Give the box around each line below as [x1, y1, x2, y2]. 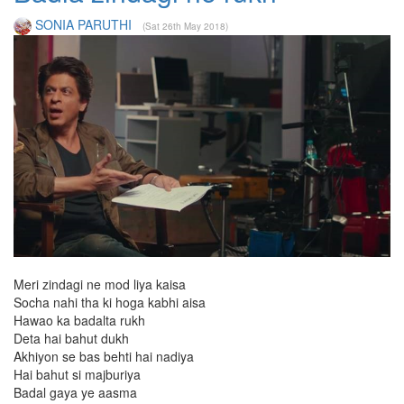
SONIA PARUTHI [35, 14, 132, 33]
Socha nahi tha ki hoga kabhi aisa [14, 292, 206, 311]
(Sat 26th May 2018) [142, 19, 228, 32]
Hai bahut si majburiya [14, 364, 141, 383]
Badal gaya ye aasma [14, 382, 137, 401]
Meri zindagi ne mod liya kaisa [14, 274, 186, 293]
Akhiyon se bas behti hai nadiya [14, 346, 194, 365]
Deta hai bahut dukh [14, 328, 129, 347]
